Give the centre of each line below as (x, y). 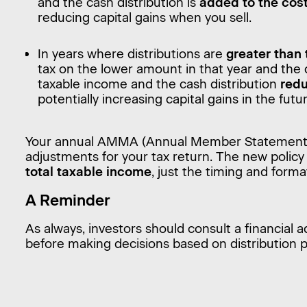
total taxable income (88, 172)
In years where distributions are (132, 53)
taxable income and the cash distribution (159, 84)
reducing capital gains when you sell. (145, 17)
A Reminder (67, 200)
